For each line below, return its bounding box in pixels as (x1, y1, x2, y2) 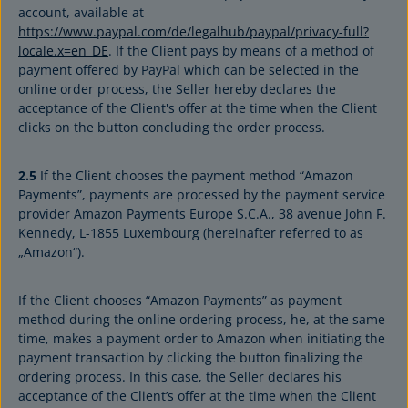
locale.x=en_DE (18, 42, 108, 59)
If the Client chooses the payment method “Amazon (36, 167, 353, 184)
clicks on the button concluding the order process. (18, 118, 325, 136)
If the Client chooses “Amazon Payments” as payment (18, 291, 342, 309)
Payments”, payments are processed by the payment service (18, 186, 385, 203)
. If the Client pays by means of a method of (108, 42, 374, 59)
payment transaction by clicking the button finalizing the (18, 349, 363, 366)
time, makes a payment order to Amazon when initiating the (18, 330, 385, 347)
